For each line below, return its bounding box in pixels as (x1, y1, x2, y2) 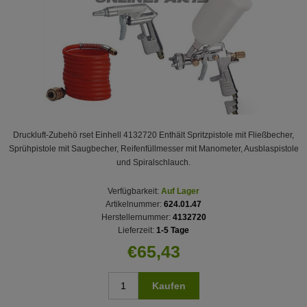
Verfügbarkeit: (108, 186, 159, 196)
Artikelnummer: (106, 199, 162, 209)
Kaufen (151, 280, 186, 291)
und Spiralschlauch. (116, 157, 191, 167)
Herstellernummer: (101, 212, 171, 222)
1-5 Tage (156, 225, 189, 235)
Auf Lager (161, 186, 199, 196)
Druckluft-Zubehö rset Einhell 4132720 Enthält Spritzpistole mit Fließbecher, (13, 130, 294, 140)
